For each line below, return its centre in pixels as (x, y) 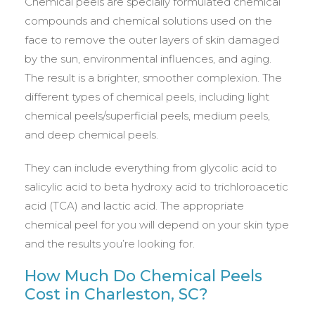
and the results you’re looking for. (110, 243)
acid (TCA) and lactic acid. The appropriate (134, 205)
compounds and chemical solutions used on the (148, 20)
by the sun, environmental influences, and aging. (148, 58)
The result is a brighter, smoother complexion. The (153, 77)
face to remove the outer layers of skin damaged (152, 39)
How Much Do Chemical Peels (143, 276)
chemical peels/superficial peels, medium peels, (147, 115)
